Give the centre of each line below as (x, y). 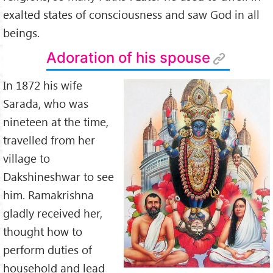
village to (27, 158)
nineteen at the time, (56, 121)
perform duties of (48, 249)
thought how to (43, 231)
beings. (21, 33)
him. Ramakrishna (48, 194)
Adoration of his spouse (129, 57)
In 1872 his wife (43, 85)
